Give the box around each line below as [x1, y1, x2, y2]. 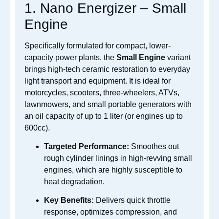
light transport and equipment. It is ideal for [24, 76, 171, 85]
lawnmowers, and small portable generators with [24, 100, 192, 109]
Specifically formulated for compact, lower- [24, 41, 171, 50]
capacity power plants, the [24, 53, 116, 62]
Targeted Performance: [44, 142, 129, 151]
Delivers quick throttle [94, 196, 171, 205]
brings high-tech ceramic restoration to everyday [24, 65, 190, 73]
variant [165, 53, 191, 62]
